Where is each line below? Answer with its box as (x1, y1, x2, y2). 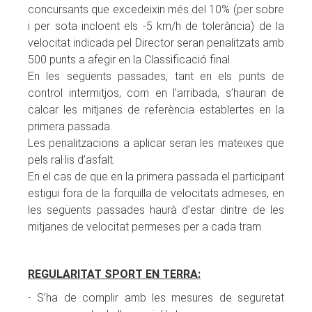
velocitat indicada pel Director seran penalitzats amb (28, 36, 284, 49)
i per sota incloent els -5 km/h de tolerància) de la (28, 19, 284, 33)
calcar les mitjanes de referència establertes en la (28, 103, 284, 116)
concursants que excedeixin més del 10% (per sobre (28, 3, 284, 16)
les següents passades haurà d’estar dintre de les (28, 203, 284, 217)
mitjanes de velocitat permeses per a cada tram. (28, 220, 266, 233)
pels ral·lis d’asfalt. (28, 153, 118, 166)
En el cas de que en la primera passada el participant (28, 170, 284, 183)
